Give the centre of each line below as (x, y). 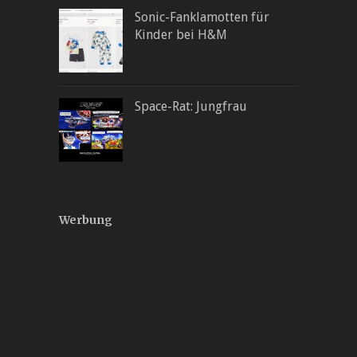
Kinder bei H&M (181, 34)
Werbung (86, 220)
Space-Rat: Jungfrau (191, 106)
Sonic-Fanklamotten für (202, 17)
